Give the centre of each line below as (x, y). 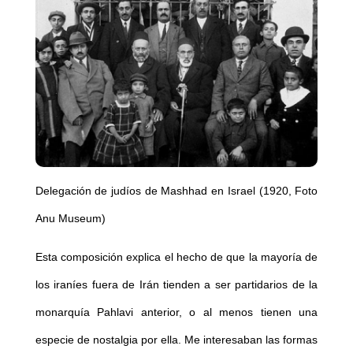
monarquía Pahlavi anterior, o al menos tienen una (176, 312)
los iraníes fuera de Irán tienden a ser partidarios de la (176, 285)
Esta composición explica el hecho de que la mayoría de (176, 257)
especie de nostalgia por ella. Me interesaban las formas (176, 340)
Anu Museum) (70, 219)
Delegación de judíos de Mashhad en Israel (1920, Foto (176, 191)
